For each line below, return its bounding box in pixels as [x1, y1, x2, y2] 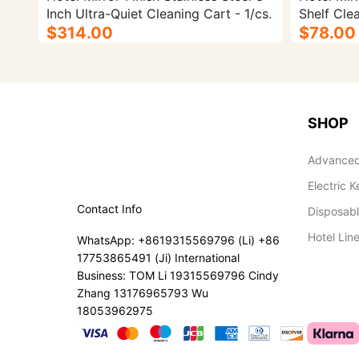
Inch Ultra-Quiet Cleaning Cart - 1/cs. [46, 6, 272, 22]
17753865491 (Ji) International [77, 251, 240, 264]
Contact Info [77, 202, 142, 216]
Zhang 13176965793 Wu [77, 286, 208, 300]
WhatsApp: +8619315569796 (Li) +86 [77, 233, 280, 247]
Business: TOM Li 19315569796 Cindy [77, 268, 279, 282]
